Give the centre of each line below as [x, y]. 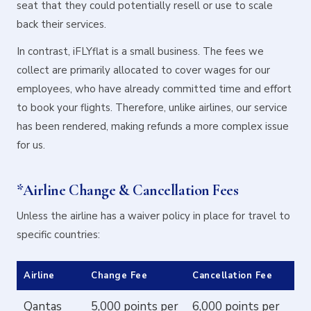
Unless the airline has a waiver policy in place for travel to [153, 216]
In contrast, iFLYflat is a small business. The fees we [140, 51]
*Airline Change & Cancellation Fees [128, 190]
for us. [31, 145]
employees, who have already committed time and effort [154, 89]
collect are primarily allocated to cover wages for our [143, 70]
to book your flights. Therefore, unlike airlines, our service [152, 108]
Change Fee [119, 276]
